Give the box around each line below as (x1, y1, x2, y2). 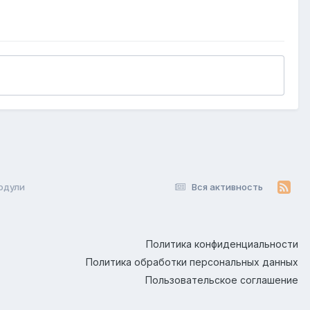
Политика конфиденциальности (146, 237, 298, 250)
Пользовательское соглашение (145, 273, 298, 286)
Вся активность (192, 181, 263, 193)
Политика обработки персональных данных (86, 255, 298, 268)
